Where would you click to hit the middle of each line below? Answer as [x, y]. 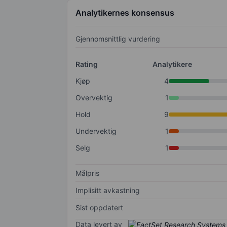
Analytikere [172, 64]
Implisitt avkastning [108, 191]
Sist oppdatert [99, 208]
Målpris [87, 173]
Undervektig [96, 131]
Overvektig [94, 98]
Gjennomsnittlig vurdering [118, 39]
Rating [87, 64]
